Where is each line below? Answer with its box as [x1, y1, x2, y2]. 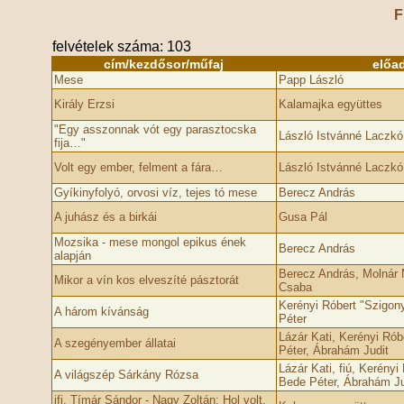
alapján [53, 249, 91, 262]
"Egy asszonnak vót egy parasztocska [53, 123, 256, 136]
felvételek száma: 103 [51, 39, 191, 54]
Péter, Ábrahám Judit [278, 344, 389, 357]
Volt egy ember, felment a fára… [53, 161, 223, 174]
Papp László [278, 73, 344, 87]
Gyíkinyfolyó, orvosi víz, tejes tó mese [53, 186, 257, 199]
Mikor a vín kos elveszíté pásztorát [53, 273, 239, 287]
